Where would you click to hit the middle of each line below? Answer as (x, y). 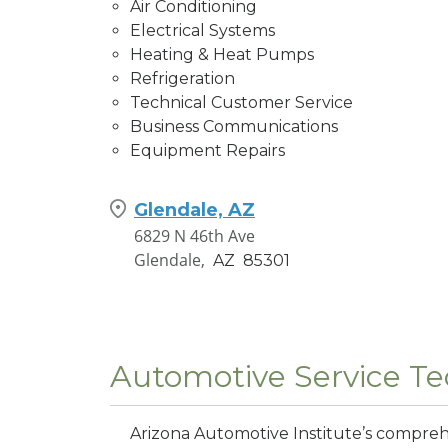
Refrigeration (182, 78)
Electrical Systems (202, 30)
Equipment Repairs (207, 150)
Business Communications (234, 126)
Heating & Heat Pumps (222, 54)
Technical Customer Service (241, 102)
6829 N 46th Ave (194, 235)
